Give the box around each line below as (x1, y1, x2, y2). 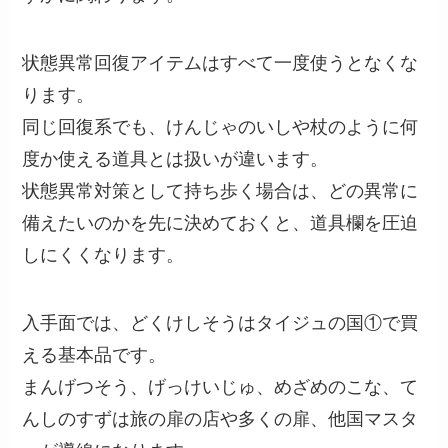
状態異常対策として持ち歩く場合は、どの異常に (22, 180, 419, 201)
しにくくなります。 (22, 244, 185, 265)
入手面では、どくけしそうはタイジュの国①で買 (22, 312, 419, 333)
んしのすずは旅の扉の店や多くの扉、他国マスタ (22, 408, 419, 429)
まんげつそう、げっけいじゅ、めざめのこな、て (22, 376, 419, 397)
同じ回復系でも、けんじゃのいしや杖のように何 (22, 116, 419, 137)
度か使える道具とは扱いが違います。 (22, 148, 329, 169)
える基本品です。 (22, 344, 167, 365)
